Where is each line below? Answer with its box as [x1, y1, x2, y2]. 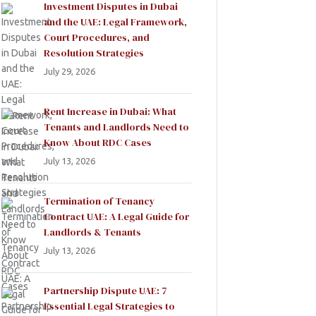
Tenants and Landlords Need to [44, 119, 189, 134]
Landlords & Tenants [44, 224, 141, 239]
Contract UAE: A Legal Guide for [44, 209, 189, 224]
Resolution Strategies [44, 45, 144, 60]
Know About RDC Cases [44, 135, 152, 150]
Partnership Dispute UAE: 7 [44, 283, 167, 298]
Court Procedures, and [44, 30, 150, 44]
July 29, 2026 [44, 66, 95, 76]
